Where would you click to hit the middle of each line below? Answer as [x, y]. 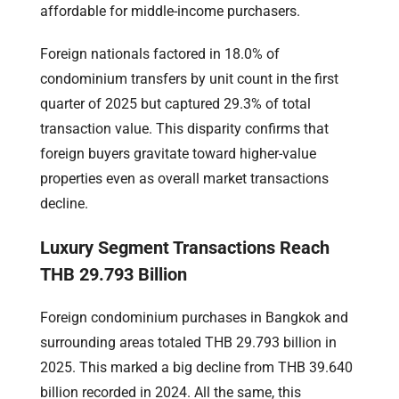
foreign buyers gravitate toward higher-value [178, 154]
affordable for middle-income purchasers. [170, 12]
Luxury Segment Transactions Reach [185, 248]
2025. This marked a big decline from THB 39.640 [196, 368]
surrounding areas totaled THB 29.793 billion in [188, 343]
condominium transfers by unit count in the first [189, 79]
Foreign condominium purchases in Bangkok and [194, 318]
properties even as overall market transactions [184, 179]
